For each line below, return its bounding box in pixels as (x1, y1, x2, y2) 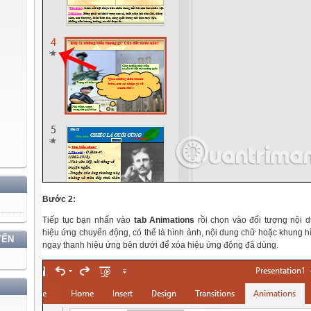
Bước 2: (42, 194, 76, 204)
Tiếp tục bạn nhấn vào (42, 215, 134, 225)
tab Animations (133, 215, 195, 225)
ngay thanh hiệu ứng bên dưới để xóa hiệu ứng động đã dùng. (42, 240, 278, 250)
